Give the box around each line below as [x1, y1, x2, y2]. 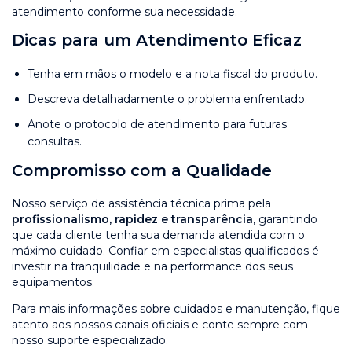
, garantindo [253, 211, 317, 226]
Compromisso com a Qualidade [12, 160, 272, 180]
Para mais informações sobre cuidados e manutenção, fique [12, 301, 340, 316]
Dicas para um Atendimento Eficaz [12, 30, 302, 49]
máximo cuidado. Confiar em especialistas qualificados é [12, 243, 319, 258]
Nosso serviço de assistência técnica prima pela [12, 196, 271, 211]
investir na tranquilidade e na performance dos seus [12, 258, 293, 273]
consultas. [27, 134, 82, 148]
